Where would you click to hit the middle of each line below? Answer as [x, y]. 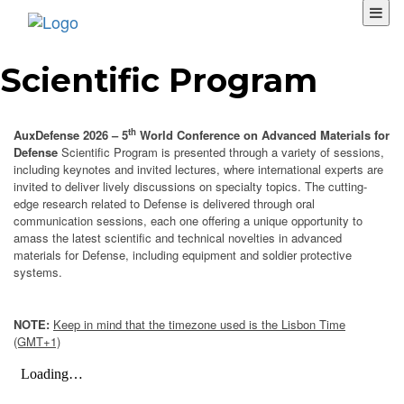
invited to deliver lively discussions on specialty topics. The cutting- [190, 186]
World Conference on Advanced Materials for [263, 134]
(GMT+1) [37, 341]
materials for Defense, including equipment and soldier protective [183, 254]
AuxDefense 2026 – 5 [71, 134]
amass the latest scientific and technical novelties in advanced [178, 237]
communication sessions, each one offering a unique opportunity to [188, 220]
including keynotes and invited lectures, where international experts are [198, 169]
